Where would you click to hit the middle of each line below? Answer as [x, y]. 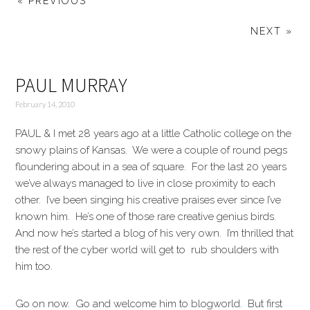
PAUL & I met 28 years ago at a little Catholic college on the [154, 134]
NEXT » [271, 31]
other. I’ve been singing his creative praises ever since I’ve [148, 200]
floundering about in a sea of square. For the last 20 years [151, 167]
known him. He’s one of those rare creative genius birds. [147, 217]
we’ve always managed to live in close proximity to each [146, 183]
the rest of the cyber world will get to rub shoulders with [147, 250]
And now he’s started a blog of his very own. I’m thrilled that [155, 233]
